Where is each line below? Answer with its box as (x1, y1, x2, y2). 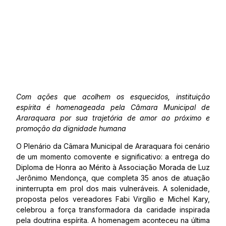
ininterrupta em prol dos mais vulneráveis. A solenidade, (16, 184, 210, 193)
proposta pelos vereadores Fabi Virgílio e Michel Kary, (16, 195, 210, 203)
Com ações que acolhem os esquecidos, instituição (16, 92, 210, 101)
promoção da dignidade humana (16, 124, 126, 133)
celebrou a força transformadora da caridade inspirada (16, 205, 210, 214)
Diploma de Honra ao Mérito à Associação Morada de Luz (16, 163, 210, 172)
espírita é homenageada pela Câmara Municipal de (16, 103, 210, 111)
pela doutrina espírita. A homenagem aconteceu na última (16, 216, 210, 224)
